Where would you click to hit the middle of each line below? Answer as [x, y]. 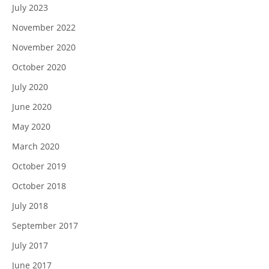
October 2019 [39, 166]
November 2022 [44, 27]
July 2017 [30, 245]
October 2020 [39, 67]
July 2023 [30, 8]
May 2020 [31, 126]
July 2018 [30, 206]
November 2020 [44, 47]
